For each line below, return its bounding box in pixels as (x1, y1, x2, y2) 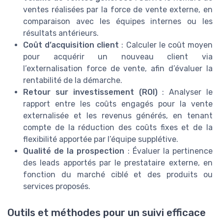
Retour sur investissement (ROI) (23, 87, 158, 97)
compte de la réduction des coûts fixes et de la (23, 123, 213, 132)
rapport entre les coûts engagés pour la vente (23, 99, 213, 109)
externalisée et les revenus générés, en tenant (23, 111, 213, 120)
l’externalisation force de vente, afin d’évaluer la (23, 64, 213, 73)
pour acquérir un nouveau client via (23, 52, 213, 61)
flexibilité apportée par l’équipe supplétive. (23, 135, 178, 144)
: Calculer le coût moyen (119, 40, 213, 50)
